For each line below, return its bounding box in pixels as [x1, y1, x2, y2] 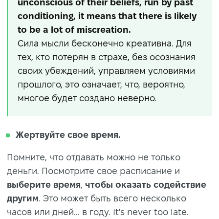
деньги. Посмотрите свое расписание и [7, 166, 180, 176]
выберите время [7, 180, 81, 190]
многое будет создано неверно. [18, 93, 156, 103]
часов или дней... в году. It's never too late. [7, 207, 189, 217]
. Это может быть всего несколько [39, 194, 186, 203]
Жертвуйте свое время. [16, 130, 121, 140]
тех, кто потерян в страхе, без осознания [18, 52, 196, 62]
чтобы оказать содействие [85, 180, 206, 190]
